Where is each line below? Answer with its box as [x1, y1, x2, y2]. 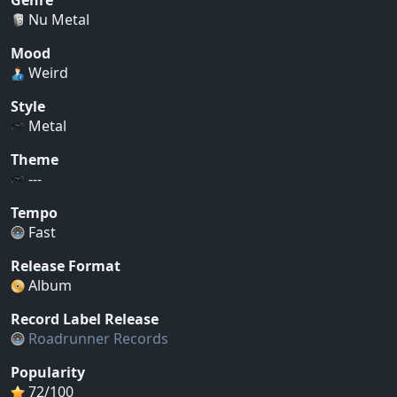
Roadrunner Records [28, 328, 168, 348]
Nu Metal [25, 9, 90, 29]
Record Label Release [11, 308, 159, 329]
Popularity [11, 362, 85, 382]
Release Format [11, 255, 121, 276]
